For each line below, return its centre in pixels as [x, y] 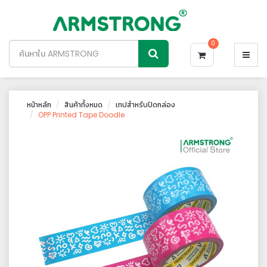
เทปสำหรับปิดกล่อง [145, 105]
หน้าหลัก [39, 105]
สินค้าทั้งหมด [83, 105]
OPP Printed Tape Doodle [81, 115]
